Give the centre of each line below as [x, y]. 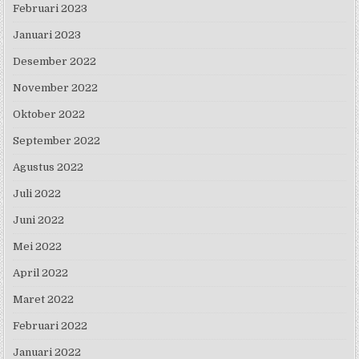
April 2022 [41, 273]
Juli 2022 [37, 194]
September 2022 [57, 141]
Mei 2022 [38, 247]
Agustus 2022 [48, 167]
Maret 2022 [44, 300]
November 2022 [56, 88]
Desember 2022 [55, 62]
